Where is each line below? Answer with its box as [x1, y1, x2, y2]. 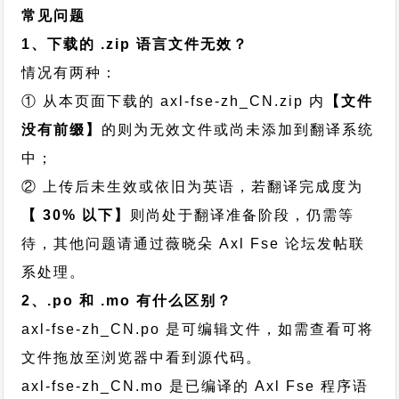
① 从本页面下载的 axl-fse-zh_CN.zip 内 [21, 94, 326, 109]
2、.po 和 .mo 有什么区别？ [21, 293, 233, 308]
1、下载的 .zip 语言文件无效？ [21, 37, 249, 52]
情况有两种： [21, 65, 118, 80]
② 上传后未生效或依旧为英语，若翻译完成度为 [21, 179, 364, 194]
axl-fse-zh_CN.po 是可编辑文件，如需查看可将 [21, 322, 375, 337]
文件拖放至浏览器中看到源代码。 [21, 350, 263, 365]
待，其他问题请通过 [21, 236, 167, 251]
